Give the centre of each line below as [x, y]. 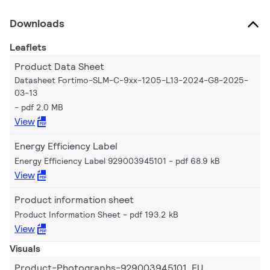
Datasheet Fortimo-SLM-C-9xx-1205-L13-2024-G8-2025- [131, 80]
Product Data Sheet [59, 67]
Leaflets [28, 48]
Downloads [37, 24]
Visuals [25, 249]
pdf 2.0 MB [42, 108]
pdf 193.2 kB [154, 215]
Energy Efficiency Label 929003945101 [90, 161]
